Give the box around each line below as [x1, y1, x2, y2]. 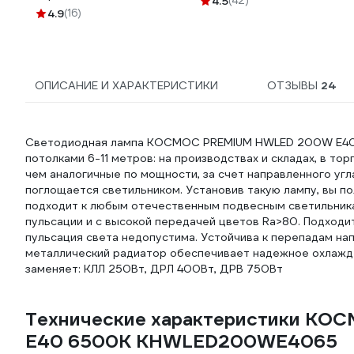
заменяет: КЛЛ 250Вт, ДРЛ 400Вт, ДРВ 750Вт [25, 262, 283, 276]
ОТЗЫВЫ [266, 78, 321, 92]
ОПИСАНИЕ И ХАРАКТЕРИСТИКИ [35, 78, 218, 92]
